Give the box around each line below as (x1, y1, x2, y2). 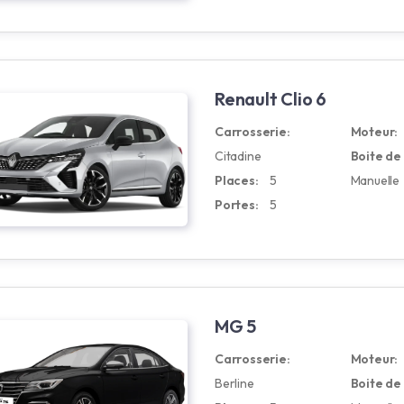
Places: (215, 172, 259, 188)
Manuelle (350, 172, 399, 188)
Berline (215, 375, 254, 391)
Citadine (215, 148, 262, 164)
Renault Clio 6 (215, 87, 327, 110)
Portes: (215, 197, 259, 213)
